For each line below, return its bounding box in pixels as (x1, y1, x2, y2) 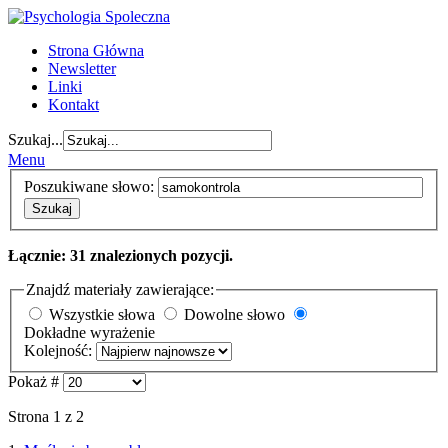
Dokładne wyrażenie (24, 324, 155, 342)
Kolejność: (24, 342, 96, 360)
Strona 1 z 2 (8, 408, 84, 426)
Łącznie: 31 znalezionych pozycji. (8, 246, 233, 264)
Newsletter (48, 60, 116, 77)
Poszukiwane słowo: (24, 177, 158, 195)
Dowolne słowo (184, 306, 285, 324)
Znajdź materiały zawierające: (26, 280, 214, 298)
